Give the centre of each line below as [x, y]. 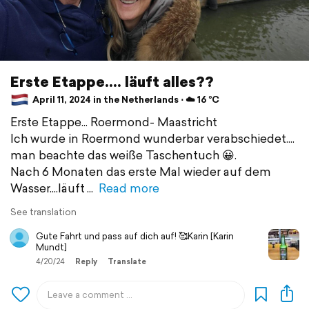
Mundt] [51, 247]
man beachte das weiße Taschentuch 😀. [123, 154]
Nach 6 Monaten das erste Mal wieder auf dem [141, 171]
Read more [129, 188]
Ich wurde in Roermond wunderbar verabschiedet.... [152, 138]
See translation [43, 212]
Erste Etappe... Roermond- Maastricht [114, 121]
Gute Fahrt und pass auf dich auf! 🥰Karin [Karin [135, 236]
